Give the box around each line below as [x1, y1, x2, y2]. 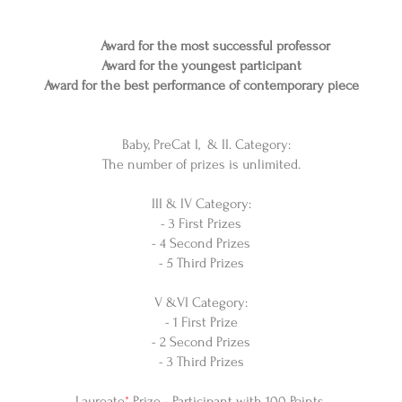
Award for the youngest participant [100, 57, 301, 74]
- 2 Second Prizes [152, 334, 250, 350]
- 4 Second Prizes [152, 235, 250, 251]
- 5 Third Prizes [158, 255, 244, 271]
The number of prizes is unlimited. [101, 156, 301, 172]
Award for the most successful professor [100, 38, 330, 54]
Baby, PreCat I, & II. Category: [111, 136, 291, 153]
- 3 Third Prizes [158, 354, 244, 370]
